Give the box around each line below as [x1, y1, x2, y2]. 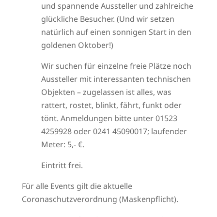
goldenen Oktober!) [41, 40, 113, 50]
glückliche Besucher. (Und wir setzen [41, 14, 174, 24]
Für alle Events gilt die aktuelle [21, 181, 132, 191]
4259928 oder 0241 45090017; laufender [41, 126, 187, 137]
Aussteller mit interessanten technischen [41, 74, 191, 84]
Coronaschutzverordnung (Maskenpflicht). [21, 194, 178, 204]
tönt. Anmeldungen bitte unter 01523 [41, 113, 177, 124]
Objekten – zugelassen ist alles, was [41, 87, 171, 97]
